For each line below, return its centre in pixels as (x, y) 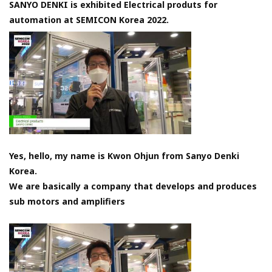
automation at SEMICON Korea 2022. (89, 20)
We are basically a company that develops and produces (133, 186)
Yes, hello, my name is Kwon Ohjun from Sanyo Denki (124, 155)
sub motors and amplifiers (67, 201)
